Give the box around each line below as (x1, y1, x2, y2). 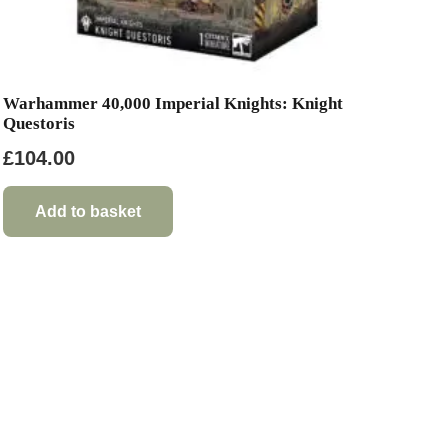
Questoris (3, 113, 76, 133)
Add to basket (35, 202, 142, 220)
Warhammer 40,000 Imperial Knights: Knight (3, 93, 344, 113)
